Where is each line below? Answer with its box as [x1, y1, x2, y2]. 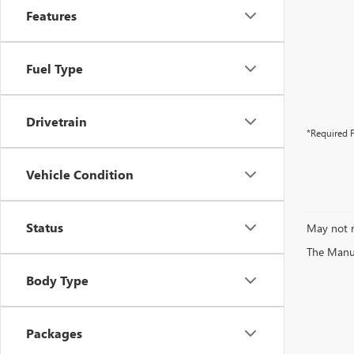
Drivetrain [26, 113, 87, 130]
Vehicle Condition [26, 166, 134, 183]
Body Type [26, 272, 88, 288]
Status [26, 219, 63, 235]
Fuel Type [26, 60, 83, 77]
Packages [26, 325, 82, 341]
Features [26, 7, 77, 24]
